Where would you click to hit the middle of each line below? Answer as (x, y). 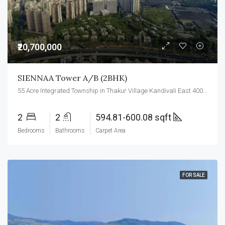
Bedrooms (31, 131)
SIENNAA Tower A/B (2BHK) (72, 78)
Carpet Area (110, 131)
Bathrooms (70, 131)
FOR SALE (194, 175)
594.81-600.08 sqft (134, 117)
